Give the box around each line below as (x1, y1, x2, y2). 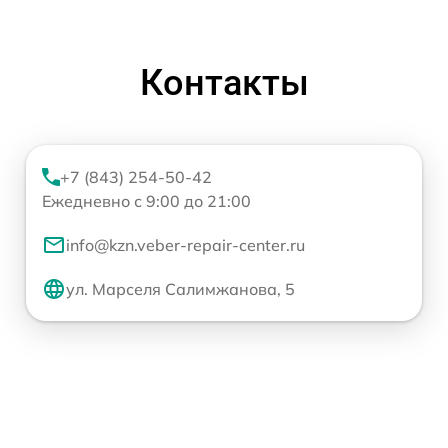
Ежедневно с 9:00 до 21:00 (42, 190, 251, 211)
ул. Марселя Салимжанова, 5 (66, 278, 295, 299)
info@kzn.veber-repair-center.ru (66, 234, 305, 255)
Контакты (139, 61, 309, 104)
